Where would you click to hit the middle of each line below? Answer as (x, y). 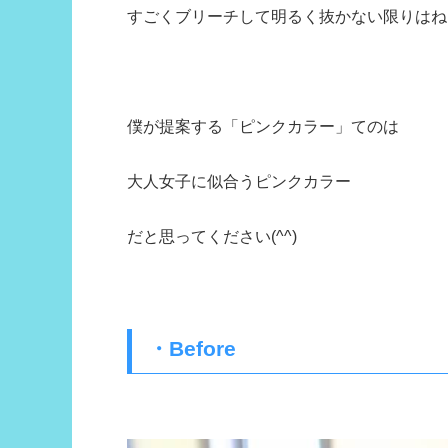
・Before (191, 349)
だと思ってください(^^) (212, 236)
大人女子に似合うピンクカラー (239, 181)
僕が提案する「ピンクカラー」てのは (263, 126)
